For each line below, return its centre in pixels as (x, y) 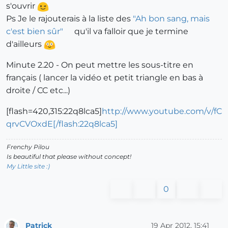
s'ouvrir (22, 6)
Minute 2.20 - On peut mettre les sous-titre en (100, 65)
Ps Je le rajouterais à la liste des (69, 19)
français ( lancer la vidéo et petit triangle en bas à (105, 78)
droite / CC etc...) (38, 91)
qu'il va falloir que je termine (131, 32)
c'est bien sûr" (35, 32)
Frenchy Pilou (28, 147)
